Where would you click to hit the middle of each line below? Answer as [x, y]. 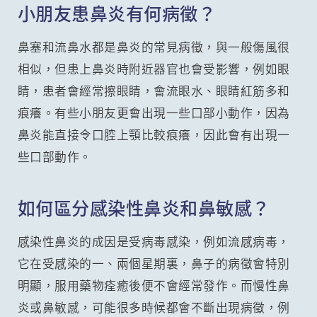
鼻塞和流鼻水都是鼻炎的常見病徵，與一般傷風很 [154, 47]
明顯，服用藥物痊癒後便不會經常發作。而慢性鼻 [154, 286]
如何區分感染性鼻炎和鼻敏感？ [144, 208]
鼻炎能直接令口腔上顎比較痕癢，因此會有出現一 [154, 135]
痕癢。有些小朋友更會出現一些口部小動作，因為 [154, 113]
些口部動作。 [54, 157]
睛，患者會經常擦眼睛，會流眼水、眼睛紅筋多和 [154, 91]
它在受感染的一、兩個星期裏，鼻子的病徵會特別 [154, 264]
